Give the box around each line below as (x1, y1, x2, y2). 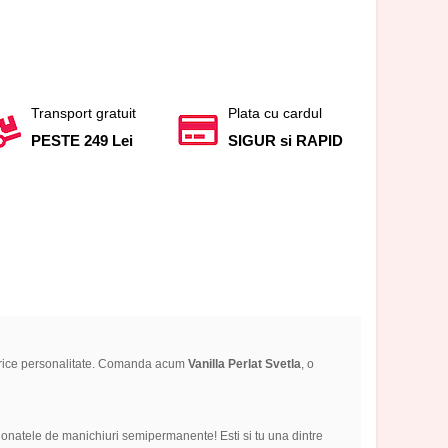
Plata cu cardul (228, 104, 323, 121)
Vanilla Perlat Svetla (187, 357, 301, 372)
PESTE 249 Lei (30, 131, 133, 149)
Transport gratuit (30, 104, 136, 121)
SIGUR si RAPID (228, 131, 344, 149)
